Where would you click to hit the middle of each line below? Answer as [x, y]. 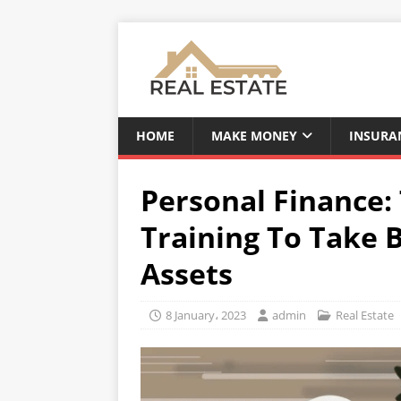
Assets [187, 273]
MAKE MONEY [254, 136]
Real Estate [365, 315]
